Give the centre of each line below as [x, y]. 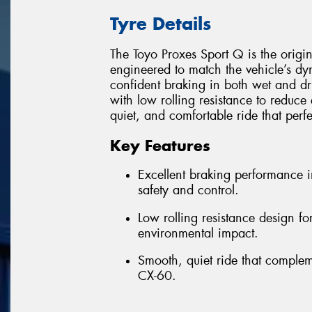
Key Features [160, 145]
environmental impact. [198, 233]
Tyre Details [161, 23]
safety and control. [188, 190]
